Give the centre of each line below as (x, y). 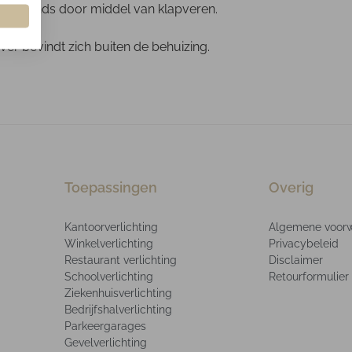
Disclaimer (296, 260)
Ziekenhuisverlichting (118, 293)
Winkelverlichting (109, 243)
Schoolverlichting (109, 276)
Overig (291, 187)
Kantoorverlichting (111, 227)
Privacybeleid (304, 243)
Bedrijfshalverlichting (118, 309)
